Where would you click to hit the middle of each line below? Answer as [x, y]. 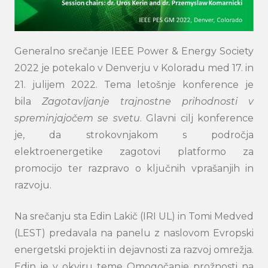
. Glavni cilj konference [197, 118]
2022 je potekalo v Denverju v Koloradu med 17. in [134, 68]
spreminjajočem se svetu [77, 118]
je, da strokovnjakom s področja [134, 135]
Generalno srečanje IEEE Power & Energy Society [134, 51]
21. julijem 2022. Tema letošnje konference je [134, 85]
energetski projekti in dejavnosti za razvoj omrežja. [134, 250]
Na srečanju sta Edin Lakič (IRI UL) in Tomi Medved [134, 216]
